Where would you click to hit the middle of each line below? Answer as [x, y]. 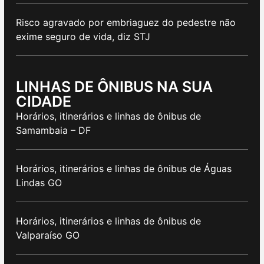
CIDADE [44, 102]
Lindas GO [39, 183]
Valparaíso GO [48, 235]
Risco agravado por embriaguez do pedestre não [126, 23]
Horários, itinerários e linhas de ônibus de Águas [124, 169]
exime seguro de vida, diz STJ [83, 37]
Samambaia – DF [53, 131]
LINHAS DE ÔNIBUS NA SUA [114, 87]
